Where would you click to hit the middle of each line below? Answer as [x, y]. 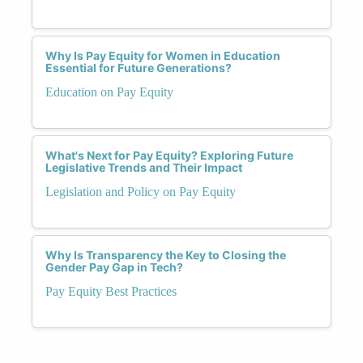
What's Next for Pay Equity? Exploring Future [169, 155]
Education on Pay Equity [109, 92]
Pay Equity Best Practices [111, 291]
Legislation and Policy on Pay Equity [141, 191]
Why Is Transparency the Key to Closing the [166, 254]
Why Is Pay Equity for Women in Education [163, 55]
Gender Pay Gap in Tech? [114, 267]
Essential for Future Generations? [139, 67]
